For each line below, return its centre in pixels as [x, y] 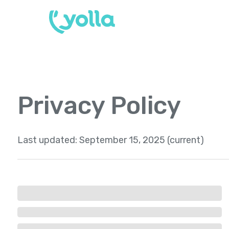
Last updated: [48, 140]
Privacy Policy [99, 106]
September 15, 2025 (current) [142, 140]
